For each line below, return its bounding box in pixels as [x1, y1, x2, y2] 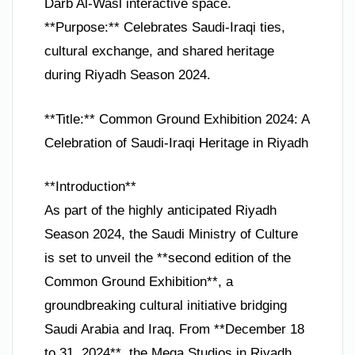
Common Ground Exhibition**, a [44, 274, 233, 290]
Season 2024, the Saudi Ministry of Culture [44, 227, 298, 242]
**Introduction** [44, 179, 136, 195]
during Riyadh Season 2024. [44, 67, 211, 83]
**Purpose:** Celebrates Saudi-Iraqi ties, [44, 20, 285, 36]
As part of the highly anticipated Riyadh [44, 203, 277, 219]
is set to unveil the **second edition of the [44, 250, 291, 266]
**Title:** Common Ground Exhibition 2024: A [44, 111, 309, 127]
